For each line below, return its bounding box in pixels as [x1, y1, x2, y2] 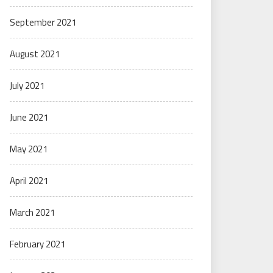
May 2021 [10, 142, 48, 156]
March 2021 [10, 205, 55, 219]
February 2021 [10, 237, 65, 251]
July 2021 [10, 79, 44, 93]
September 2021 [10, 15, 76, 29]
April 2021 [10, 174, 48, 188]
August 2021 [10, 47, 60, 61]
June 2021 [10, 110, 48, 124]
